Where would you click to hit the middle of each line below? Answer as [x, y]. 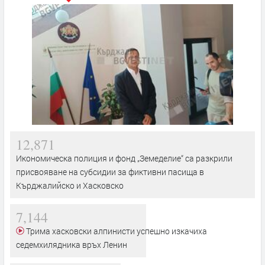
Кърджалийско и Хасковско [70, 185]
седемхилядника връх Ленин [72, 244]
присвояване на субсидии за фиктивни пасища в [110, 172]
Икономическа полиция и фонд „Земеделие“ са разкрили [124, 158]
